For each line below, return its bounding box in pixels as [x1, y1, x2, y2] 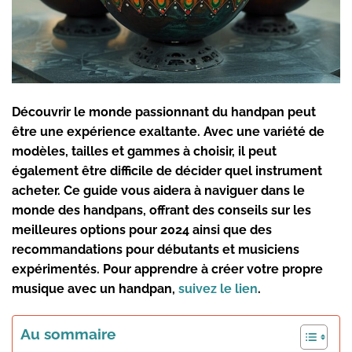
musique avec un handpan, [12, 281, 178, 297]
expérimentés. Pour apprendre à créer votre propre [12, 262, 323, 277]
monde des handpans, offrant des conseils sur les [12, 203, 311, 218]
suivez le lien [178, 281, 258, 297]
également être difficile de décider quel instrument [12, 163, 322, 179]
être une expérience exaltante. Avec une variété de [12, 124, 324, 140]
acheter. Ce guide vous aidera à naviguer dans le [12, 183, 305, 199]
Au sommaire [20, 325, 115, 343]
